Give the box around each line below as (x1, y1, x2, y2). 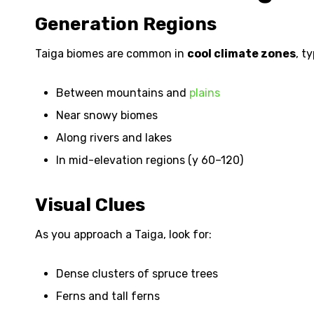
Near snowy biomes (56, 109, 158, 122)
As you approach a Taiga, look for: (35, 228, 212, 241)
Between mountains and (56, 86, 189, 100)
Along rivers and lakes (56, 131, 172, 144)
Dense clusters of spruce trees (56, 267, 218, 280)
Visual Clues (35, 194, 145, 216)
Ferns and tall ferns (56, 289, 160, 303)
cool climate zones (187, 47, 296, 60)
